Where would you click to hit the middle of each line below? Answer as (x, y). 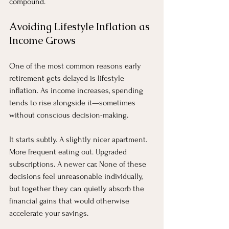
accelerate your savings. (49, 213)
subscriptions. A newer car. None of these (79, 164)
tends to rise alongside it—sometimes (73, 102)
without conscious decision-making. (69, 115)
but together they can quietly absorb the (78, 188)
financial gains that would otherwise (70, 201)
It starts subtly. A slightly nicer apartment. (79, 139)
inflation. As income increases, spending (77, 90)
